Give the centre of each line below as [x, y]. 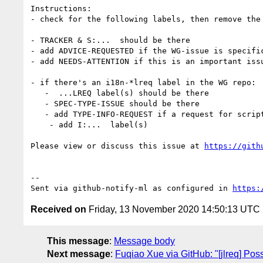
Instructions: [61, 8]
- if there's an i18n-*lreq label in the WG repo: [143, 82]
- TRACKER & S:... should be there [110, 40]
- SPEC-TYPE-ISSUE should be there [38, 103]
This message [78, 241]
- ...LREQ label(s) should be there [38, 93]
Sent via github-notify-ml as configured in [131, 188]
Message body [144, 241]
